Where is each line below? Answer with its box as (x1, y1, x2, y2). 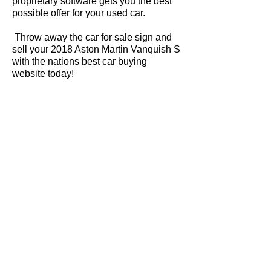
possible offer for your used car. (12, 8, 145, 18)
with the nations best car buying (12, 56, 147, 67)
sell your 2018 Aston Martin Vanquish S (12, 44, 180, 54)
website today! (12, 68, 74, 79)
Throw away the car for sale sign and (12, 32, 172, 42)
